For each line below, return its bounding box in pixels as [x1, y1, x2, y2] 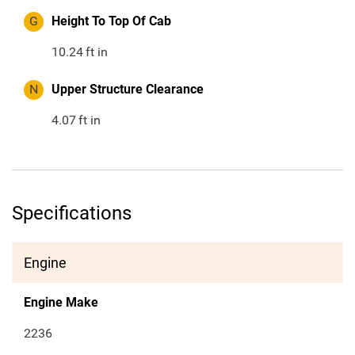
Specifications [12, 202, 132, 225]
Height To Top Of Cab [52, 13, 171, 29]
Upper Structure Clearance [52, 82, 204, 97]
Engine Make [24, 295, 98, 311]
